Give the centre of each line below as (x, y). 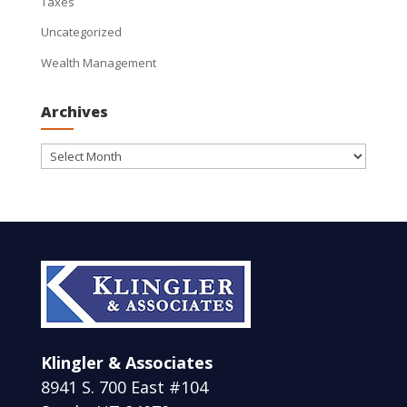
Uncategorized (81, 32)
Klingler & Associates (126, 362)
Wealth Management (98, 62)
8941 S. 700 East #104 (124, 387)
